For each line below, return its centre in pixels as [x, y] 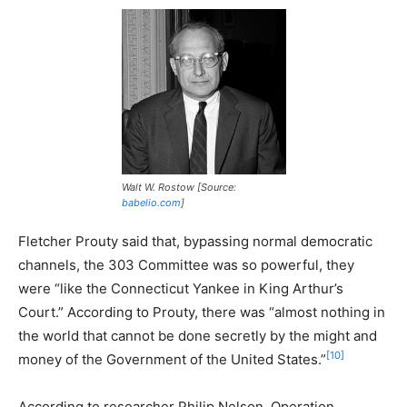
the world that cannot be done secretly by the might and [198, 335]
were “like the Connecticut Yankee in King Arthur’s [181, 288]
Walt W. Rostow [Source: [179, 187]
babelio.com [151, 202]
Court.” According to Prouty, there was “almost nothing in [202, 312]
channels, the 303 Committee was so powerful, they [186, 264]
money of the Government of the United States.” [172, 359]
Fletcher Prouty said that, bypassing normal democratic [195, 241]
